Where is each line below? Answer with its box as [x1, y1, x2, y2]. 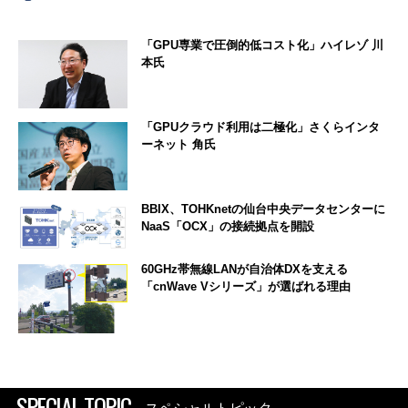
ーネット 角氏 [141, 138, 216, 152]
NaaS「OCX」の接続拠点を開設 [141, 219, 314, 234]
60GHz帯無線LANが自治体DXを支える [141, 262, 348, 277]
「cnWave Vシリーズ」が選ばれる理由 [141, 280, 351, 294]
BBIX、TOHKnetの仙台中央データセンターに [141, 202, 385, 217]
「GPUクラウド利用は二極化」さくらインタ [141, 120, 380, 135]
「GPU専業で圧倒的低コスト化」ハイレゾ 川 [141, 38, 383, 53]
